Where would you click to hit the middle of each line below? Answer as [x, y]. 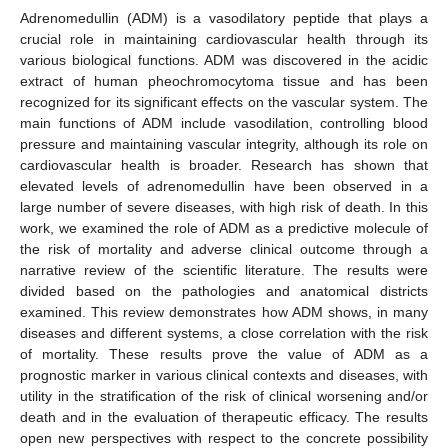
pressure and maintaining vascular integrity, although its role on [224, 143]
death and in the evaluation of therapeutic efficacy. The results [224, 416]
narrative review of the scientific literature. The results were [224, 269]
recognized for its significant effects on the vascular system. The [224, 101]
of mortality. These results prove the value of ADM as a [224, 353]
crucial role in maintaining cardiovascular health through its [224, 38]
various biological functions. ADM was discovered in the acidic [224, 59]
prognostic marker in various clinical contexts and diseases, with [224, 374]
